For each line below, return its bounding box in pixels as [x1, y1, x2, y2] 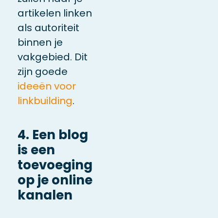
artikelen [17, 6, 61, 20]
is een [17, 141, 55, 159]
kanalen [17, 186, 73, 204]
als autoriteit [17, 20, 79, 35]
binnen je [17, 35, 63, 49]
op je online [17, 171, 92, 189]
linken [60, 6, 92, 20]
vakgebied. [17, 50, 74, 64]
